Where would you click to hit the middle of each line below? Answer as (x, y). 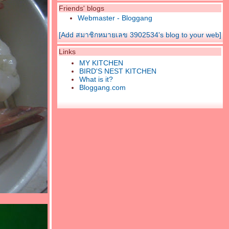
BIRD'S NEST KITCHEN (118, 71)
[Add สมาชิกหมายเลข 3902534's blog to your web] (140, 35)
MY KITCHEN (101, 63)
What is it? (96, 79)
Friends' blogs (82, 8)
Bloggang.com (102, 87)
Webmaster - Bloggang (115, 18)
